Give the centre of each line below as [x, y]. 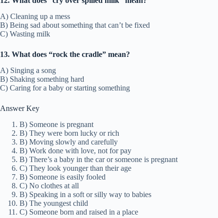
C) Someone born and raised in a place [79, 212]
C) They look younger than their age [75, 168]
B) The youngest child [54, 203]
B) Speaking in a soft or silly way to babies [85, 194]
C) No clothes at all [49, 185]
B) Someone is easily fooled [63, 177]
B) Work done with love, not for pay [75, 150]
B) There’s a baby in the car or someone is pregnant [99, 159]
